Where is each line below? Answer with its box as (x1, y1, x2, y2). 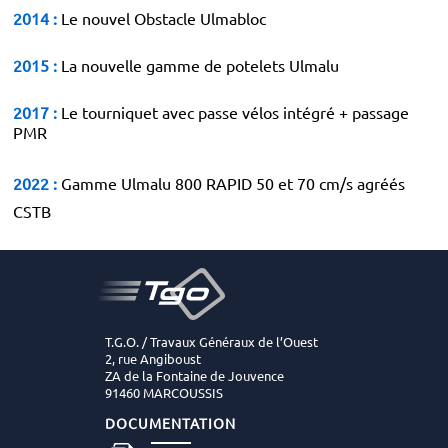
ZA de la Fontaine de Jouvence (105, 367, 284, 384)
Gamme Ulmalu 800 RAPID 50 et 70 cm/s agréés (57, 173, 405, 193)
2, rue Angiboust (105, 350, 201, 367)
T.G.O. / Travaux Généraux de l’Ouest (105, 333, 318, 350)
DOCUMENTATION (105, 414, 236, 432)
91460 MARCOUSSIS (105, 384, 223, 401)
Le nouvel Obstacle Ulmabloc (57, 8, 266, 28)
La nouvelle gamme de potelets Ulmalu (57, 55, 339, 75)
